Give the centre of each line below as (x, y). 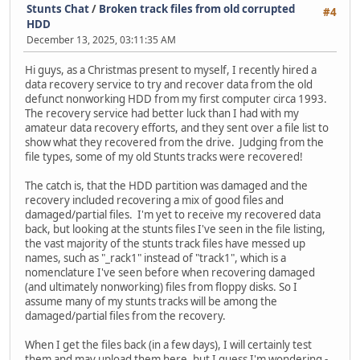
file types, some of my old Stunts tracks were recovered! (164, 157)
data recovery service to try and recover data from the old (169, 85)
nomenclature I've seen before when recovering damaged (170, 273)
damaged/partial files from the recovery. (127, 316)
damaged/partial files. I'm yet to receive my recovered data (173, 215)
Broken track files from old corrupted (197, 9)
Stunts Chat (58, 9)
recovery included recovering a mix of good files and (154, 200)
